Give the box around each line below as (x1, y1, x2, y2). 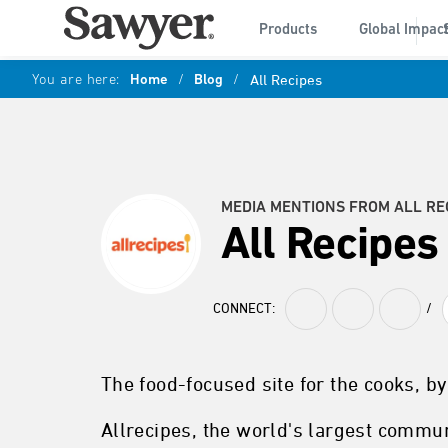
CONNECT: (212, 302, 275, 316)
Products (259, 23, 317, 38)
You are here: (32, 73, 120, 88)
